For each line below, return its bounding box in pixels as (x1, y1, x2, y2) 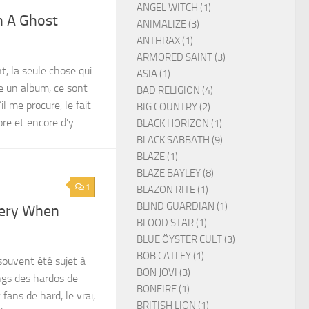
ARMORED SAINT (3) (137, 51, 226, 63)
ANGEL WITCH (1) (137, 1, 211, 14)
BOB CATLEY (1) (137, 250, 204, 262)
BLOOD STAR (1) (137, 217, 207, 229)
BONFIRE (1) (137, 283, 190, 295)
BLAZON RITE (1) (137, 183, 208, 196)
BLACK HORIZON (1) (137, 117, 222, 130)
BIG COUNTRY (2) (137, 101, 210, 113)
